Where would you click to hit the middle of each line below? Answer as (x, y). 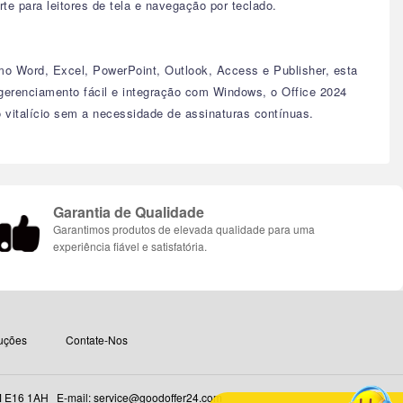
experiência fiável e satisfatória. (130, 246)
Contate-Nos (96, 340)
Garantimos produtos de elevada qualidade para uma (184, 229)
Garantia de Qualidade (129, 212)
